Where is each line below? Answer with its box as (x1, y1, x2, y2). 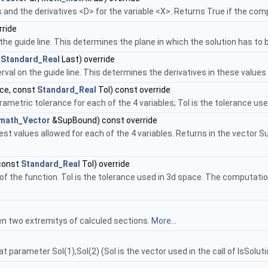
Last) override (60, 54, 115, 65)
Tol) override (80, 159, 130, 169)
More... (151, 216, 176, 226)
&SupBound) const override (50, 115, 157, 126)
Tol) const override (96, 85, 170, 95)
